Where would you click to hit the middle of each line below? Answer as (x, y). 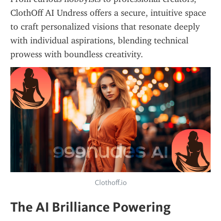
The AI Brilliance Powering (91, 207)
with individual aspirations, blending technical (99, 40)
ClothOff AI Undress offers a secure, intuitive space (108, 13)
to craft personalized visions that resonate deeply (105, 27)
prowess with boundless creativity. (77, 54)
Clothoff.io (110, 183)
